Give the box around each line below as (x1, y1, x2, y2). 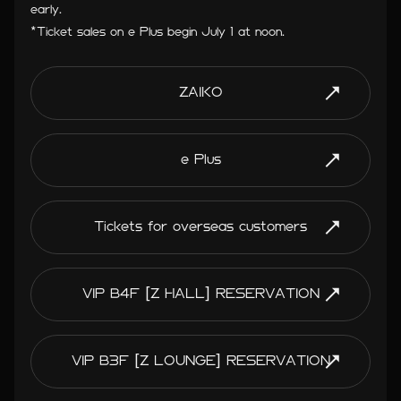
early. (30, 2, 63, 16)
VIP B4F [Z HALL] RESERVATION (81, 286, 320, 301)
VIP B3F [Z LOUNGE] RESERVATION (71, 353, 330, 368)
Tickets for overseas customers (94, 218, 307, 234)
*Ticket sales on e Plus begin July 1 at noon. (30, 24, 286, 38)
